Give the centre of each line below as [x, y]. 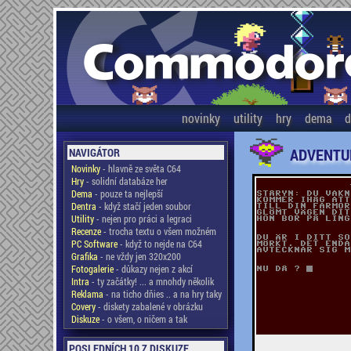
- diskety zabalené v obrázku [149, 306]
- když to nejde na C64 [159, 244]
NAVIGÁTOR [94, 152]
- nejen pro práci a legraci [143, 219]
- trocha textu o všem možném [158, 231]
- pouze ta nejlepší [127, 194]
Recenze [86, 231]
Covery [83, 306]
